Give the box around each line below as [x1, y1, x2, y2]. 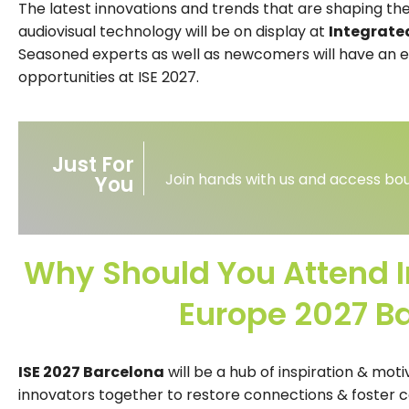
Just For [51, 151, 134, 180]
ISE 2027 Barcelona [18, 361, 164, 383]
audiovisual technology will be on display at [18, 20, 329, 42]
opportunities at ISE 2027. [18, 66, 199, 88]
